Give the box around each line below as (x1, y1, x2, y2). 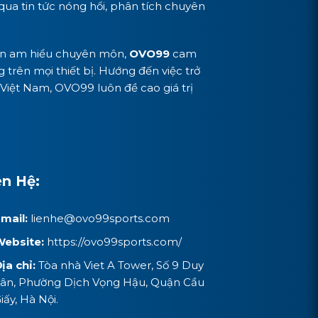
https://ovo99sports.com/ (46, 234, 182, 248)
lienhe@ (30, 211, 75, 225)
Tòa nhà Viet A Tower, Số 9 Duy (38, 258, 204, 272)
